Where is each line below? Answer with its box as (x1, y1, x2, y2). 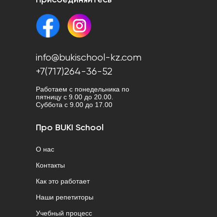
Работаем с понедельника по (36, 85, 129, 93)
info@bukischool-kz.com (36, 53, 141, 63)
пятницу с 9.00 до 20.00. (36, 93, 113, 101)
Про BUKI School (36, 124, 104, 133)
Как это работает (36, 177, 90, 186)
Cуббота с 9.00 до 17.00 (36, 101, 112, 109)
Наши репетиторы (36, 193, 93, 201)
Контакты (36, 161, 65, 170)
